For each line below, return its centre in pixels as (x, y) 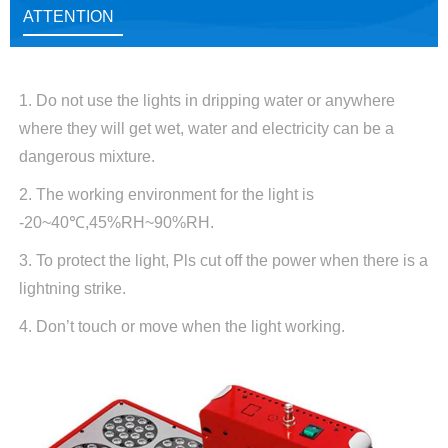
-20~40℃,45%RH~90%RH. (116, 223)
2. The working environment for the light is (166, 195)
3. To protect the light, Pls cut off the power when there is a (223, 261)
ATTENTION (68, 16)
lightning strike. (72, 289)
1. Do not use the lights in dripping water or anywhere (206, 101)
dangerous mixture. (86, 157)
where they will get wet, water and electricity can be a (206, 129)
